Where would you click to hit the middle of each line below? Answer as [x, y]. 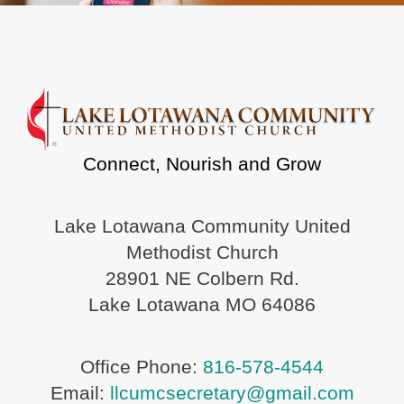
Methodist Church [202, 252]
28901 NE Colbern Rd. [202, 278]
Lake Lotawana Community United [202, 225]
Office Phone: [142, 366]
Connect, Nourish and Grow [202, 163]
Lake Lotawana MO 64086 [202, 304]
